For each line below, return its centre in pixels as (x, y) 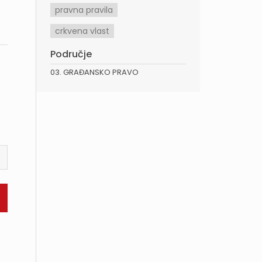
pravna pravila (84, 10)
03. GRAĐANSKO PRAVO (94, 72)
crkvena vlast (82, 31)
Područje (71, 54)
